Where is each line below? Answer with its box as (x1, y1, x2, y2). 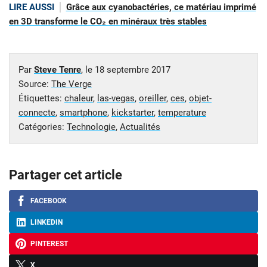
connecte (18, 107, 55, 118)
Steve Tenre (34, 64, 81, 75)
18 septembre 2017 (95, 64, 170, 75)
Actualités (120, 121, 160, 132)
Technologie (67, 121, 116, 132)
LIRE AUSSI (9, 2, 54, 13)
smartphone (60, 107, 107, 118)
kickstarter (111, 107, 154, 118)
